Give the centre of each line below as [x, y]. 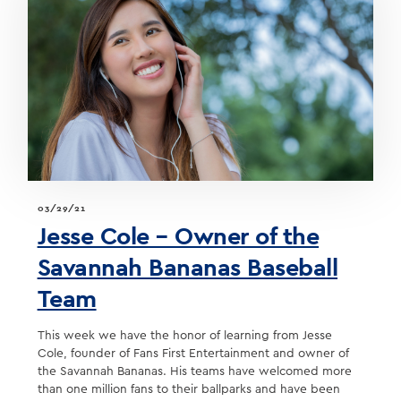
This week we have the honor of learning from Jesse [184, 336]
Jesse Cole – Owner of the [178, 236]
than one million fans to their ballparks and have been [188, 390]
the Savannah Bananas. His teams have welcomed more [194, 372]
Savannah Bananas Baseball [188, 267]
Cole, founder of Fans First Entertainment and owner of [193, 354]
